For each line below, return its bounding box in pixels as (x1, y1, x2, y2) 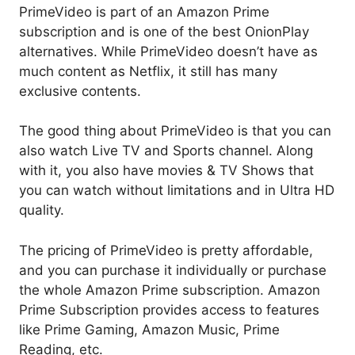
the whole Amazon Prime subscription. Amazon (19, 281, 320, 298)
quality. (19, 202, 64, 219)
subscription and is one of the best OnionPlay (19, 23, 309, 40)
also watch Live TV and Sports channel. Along (19, 143, 313, 159)
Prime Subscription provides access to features (19, 301, 319, 318)
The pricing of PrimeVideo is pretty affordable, (19, 242, 313, 258)
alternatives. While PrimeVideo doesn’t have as (19, 43, 318, 59)
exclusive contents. (19, 82, 141, 99)
